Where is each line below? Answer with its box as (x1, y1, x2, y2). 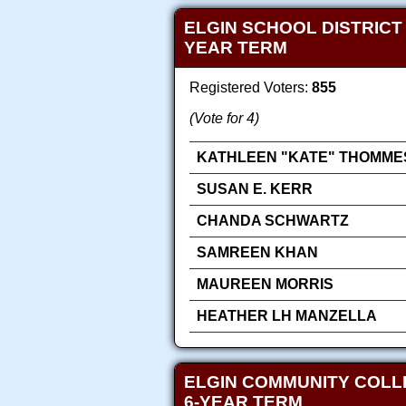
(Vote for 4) (189, 111, 259, 127)
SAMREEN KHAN (197, 245, 318, 261)
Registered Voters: (189, 80, 312, 96)
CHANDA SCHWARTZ (197, 213, 349, 229)
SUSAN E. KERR (197, 181, 313, 198)
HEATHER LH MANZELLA (197, 308, 377, 324)
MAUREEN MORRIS (197, 276, 333, 293)
